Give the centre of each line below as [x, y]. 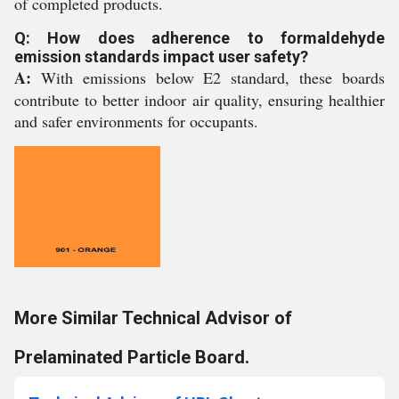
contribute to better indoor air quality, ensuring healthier [199, 100]
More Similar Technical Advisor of [153, 318]
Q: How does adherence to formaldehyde [199, 38]
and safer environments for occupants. [136, 121]
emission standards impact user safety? [161, 57]
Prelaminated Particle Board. [132, 357]
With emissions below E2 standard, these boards [208, 77]
